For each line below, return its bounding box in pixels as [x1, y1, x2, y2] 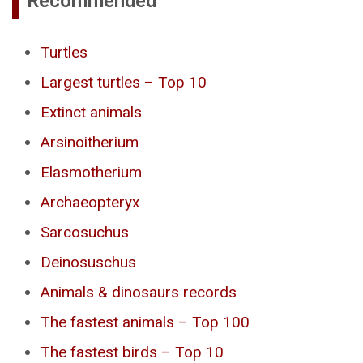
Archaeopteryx [41, 193, 139, 212]
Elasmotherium [41, 163, 142, 182]
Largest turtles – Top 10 [41, 73, 207, 92]
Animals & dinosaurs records [41, 283, 237, 302]
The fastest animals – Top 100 [41, 313, 250, 332]
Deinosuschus [41, 253, 136, 272]
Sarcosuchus [41, 223, 129, 242]
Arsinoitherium [41, 133, 139, 152]
